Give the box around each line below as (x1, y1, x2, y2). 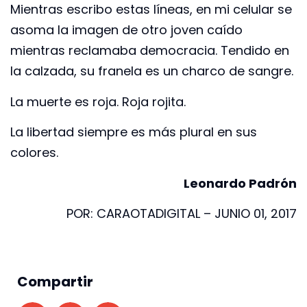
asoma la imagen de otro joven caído (10, 21, 243, 39)
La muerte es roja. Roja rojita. (10, 93, 186, 110)
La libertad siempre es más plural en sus (10, 123, 257, 141)
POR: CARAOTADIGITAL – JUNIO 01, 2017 (66, 204, 297, 222)
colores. (10, 144, 58, 162)
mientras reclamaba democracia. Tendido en (10, 42, 289, 60)
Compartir (17, 272, 93, 292)
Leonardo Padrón (184, 174, 297, 192)
